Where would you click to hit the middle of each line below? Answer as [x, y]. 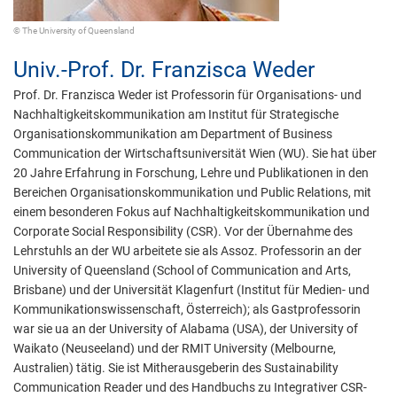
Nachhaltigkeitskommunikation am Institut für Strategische [176, 114]
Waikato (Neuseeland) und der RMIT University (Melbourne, [175, 348]
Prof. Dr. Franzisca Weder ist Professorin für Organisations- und [187, 95]
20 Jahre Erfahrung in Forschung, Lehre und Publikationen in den [191, 173]
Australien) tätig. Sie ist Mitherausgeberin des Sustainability [176, 368]
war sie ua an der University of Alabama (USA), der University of [186, 329]
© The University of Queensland [74, 31]
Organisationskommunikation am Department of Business [173, 134]
